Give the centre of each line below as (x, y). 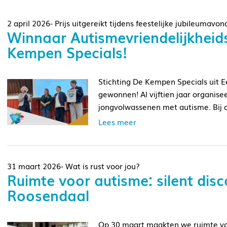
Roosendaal (48, 195)
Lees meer (117, 122)
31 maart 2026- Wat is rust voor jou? (73, 166)
